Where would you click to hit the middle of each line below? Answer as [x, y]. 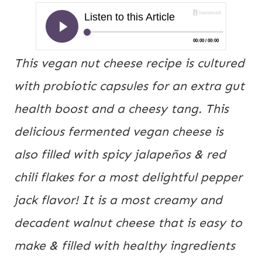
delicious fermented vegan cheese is [119, 132]
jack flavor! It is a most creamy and [118, 200]
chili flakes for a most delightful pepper [128, 177]
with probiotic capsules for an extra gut [129, 86]
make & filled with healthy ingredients [125, 246]
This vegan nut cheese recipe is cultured [129, 63]
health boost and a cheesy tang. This [121, 109]
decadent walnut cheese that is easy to [128, 223]
